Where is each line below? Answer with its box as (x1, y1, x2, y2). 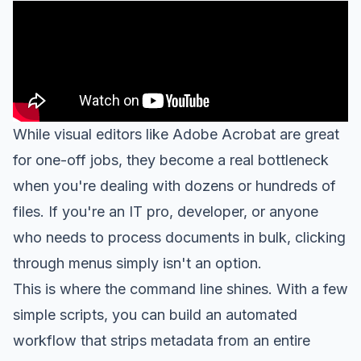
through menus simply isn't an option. (13, 254, 262, 272)
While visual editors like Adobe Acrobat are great (13, 125, 339, 143)
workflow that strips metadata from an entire (13, 331, 310, 349)
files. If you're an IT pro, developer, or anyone (13, 202, 318, 220)
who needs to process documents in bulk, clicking (13, 228, 346, 246)
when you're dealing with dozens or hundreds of (13, 176, 336, 194)
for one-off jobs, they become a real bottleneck (13, 151, 329, 168)
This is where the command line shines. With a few (13, 280, 348, 297)
